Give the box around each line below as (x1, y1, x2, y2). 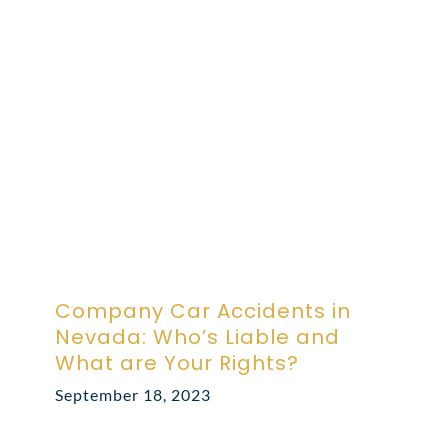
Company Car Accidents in (55, 296, 351, 325)
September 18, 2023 (55, 384, 211, 404)
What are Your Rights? (55, 348, 299, 377)
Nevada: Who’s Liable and (55, 322, 340, 351)
